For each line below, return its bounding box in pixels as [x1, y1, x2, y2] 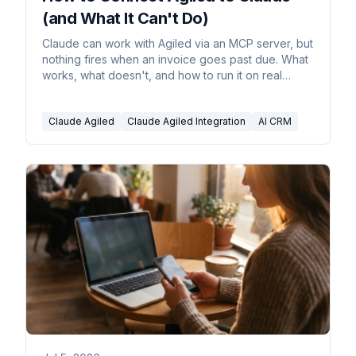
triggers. [42, 84, 85, 99]
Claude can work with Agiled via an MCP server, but [42, 37, 313, 51]
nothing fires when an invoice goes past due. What [42, 52, 308, 67]
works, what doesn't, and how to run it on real [42, 68, 282, 83]
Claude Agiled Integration [127, 115, 246, 128]
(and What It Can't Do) [42, 9, 208, 29]
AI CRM [258, 115, 292, 128]
